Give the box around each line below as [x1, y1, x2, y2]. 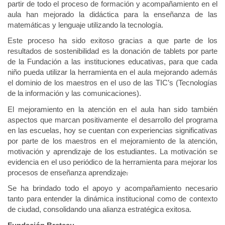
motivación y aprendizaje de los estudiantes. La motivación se [8, 147, 217, 156]
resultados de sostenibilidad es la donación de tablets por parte [8, 47, 217, 55]
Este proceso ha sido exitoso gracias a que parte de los [8, 36, 217, 45]
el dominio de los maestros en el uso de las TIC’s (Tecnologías [8, 78, 217, 87]
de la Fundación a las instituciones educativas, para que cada [8, 57, 217, 66]
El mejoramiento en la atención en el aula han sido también [8, 104, 217, 114]
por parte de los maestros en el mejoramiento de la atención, [8, 136, 217, 145]
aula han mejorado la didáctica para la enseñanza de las [8, 10, 217, 19]
